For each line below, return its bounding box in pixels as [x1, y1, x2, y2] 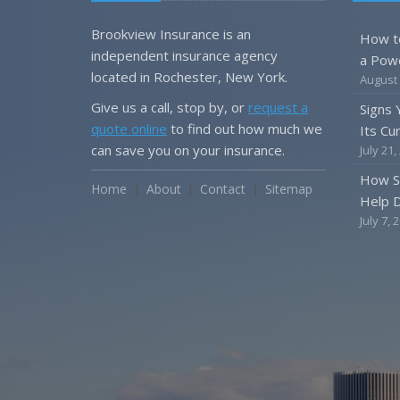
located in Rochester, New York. [91, 68, 287, 86]
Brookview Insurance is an [91, 25, 251, 43]
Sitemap [264, 180, 312, 197]
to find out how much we [167, 120, 322, 137]
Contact [200, 180, 246, 197]
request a [248, 98, 308, 116]
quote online [91, 120, 167, 137]
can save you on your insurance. [91, 141, 285, 159]
